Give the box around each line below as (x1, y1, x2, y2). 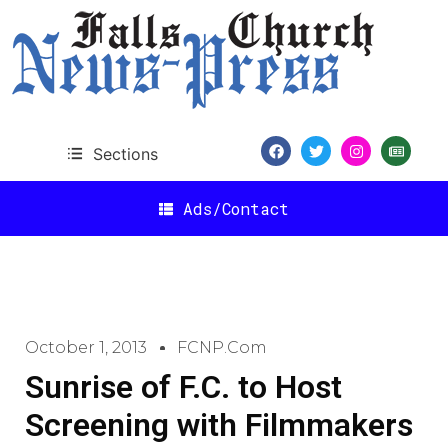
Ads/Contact (183, 197, 289, 219)
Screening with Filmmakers (25, 406, 413, 444)
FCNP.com (177, 338, 267, 357)
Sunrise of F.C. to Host (25, 368, 342, 406)
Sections (92, 143, 158, 164)
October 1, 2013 (25, 338, 147, 357)
